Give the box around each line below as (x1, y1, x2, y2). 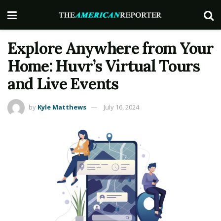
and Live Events (7, 74, 118, 94)
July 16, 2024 (104, 102, 139, 111)
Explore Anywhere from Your (7, 38, 214, 58)
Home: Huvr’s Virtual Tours (7, 56, 200, 76)
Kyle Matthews (37, 102, 86, 111)
